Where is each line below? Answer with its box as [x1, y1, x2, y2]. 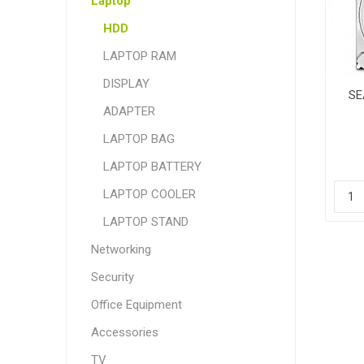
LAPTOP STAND [102, 214, 188, 229]
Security [90, 270, 134, 284]
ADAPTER [102, 104, 155, 119]
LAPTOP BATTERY [102, 159, 201, 174]
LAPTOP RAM [102, 49, 176, 63]
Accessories [90, 325, 158, 340]
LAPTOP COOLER [102, 187, 196, 201]
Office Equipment [90, 297, 182, 312]
